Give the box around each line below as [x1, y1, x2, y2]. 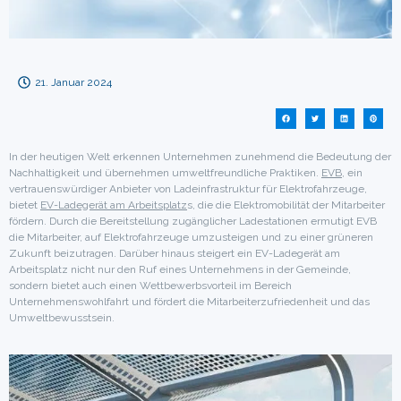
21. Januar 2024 [35, 76, 112, 90]
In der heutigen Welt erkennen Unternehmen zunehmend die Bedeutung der [9, 149, 391, 163]
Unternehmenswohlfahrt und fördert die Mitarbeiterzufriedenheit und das [9, 294, 370, 308]
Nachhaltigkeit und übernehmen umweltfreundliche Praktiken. [9, 166, 321, 179]
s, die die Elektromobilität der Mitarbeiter [187, 198, 385, 211]
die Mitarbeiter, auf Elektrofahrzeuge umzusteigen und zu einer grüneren [9, 230, 373, 243]
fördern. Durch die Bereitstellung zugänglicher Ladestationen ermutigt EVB [9, 214, 377, 227]
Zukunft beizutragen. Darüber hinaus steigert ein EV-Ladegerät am [9, 246, 340, 260]
